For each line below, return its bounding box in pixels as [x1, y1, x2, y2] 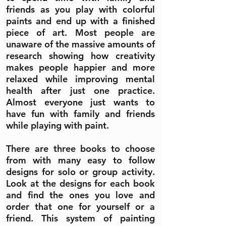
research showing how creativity [6, 50, 155, 62]
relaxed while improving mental [6, 73, 155, 85]
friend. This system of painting [6, 212, 155, 224]
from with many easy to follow [6, 154, 155, 166]
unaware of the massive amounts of [6, 38, 155, 50]
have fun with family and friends [6, 108, 155, 120]
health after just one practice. [6, 85, 155, 96]
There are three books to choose [6, 143, 155, 154]
